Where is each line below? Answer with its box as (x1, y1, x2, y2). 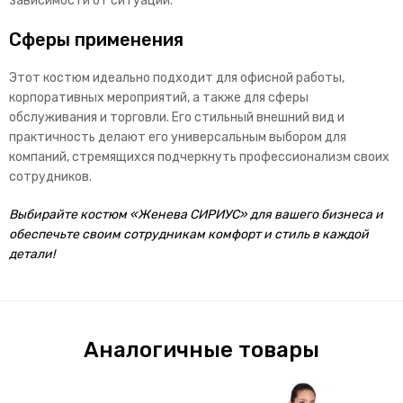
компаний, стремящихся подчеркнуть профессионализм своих (9, 149, 390, 166)
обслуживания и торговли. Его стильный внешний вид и (9, 110, 345, 126)
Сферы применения (9, 29, 184, 51)
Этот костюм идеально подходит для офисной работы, (9, 70, 345, 86)
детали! (9, 246, 55, 263)
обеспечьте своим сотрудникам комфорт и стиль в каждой (9, 227, 369, 243)
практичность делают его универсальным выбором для (9, 130, 346, 146)
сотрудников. (9, 169, 92, 185)
